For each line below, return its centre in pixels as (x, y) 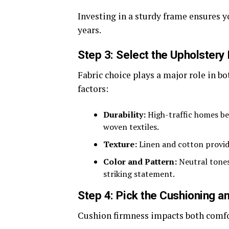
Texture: (120, 144)
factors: (93, 89)
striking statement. (139, 174)
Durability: (124, 114)
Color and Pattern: (140, 162)
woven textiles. (131, 127)
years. (89, 30)
